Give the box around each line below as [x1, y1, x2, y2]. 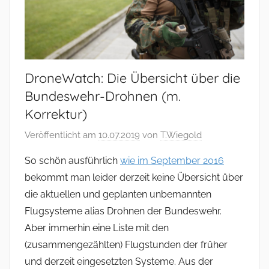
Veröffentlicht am [25, 130, 98, 141]
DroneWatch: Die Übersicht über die [25, 69, 240, 86]
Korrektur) [25, 105, 87, 122]
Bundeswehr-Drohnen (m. [25, 87, 181, 104]
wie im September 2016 [120, 155, 224, 167]
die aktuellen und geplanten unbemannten [25, 189, 211, 201]
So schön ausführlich [25, 155, 120, 167]
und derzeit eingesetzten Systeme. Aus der [25, 256, 213, 268]
